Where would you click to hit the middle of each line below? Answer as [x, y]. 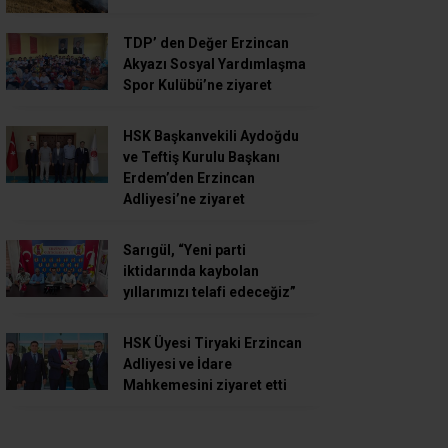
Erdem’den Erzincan [189, 177]
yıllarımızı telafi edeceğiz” [209, 291]
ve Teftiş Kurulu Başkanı [201, 156]
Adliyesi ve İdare [177, 363]
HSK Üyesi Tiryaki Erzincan [212, 342]
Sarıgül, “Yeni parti [184, 249]
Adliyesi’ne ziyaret [184, 198]
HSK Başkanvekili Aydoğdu [211, 135]
